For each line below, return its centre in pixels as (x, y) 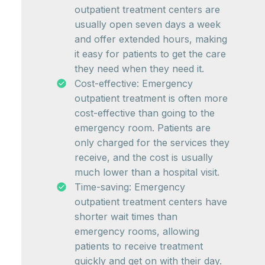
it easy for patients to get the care (150, 54)
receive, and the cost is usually (144, 158)
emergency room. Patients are (143, 128)
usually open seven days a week (148, 25)
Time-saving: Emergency (130, 187)
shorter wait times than (126, 217)
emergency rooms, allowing (137, 232)
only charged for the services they (152, 143)
